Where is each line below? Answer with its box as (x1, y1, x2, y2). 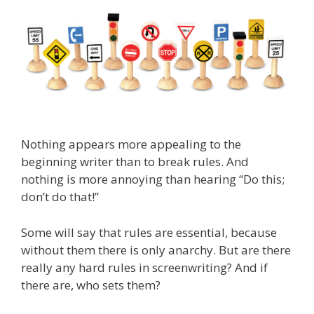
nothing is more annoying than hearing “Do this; (21, 171, 285, 188)
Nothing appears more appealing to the (21, 136, 241, 153)
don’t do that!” (21, 189, 99, 205)
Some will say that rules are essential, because (21, 224, 277, 240)
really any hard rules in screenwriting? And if (21, 259, 268, 275)
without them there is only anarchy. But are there (21, 241, 291, 258)
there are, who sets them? (21, 276, 161, 293)
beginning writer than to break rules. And (21, 153, 249, 170)
